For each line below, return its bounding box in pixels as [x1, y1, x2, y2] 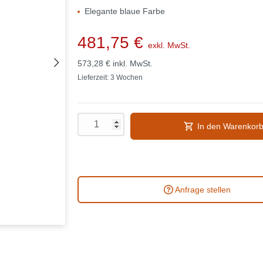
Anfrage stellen [174, 184, 231, 194]
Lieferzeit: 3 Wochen [77, 73, 143, 82]
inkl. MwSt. [113, 58, 153, 68]
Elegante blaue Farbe [85, 6, 165, 16]
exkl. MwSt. [148, 40, 190, 50]
